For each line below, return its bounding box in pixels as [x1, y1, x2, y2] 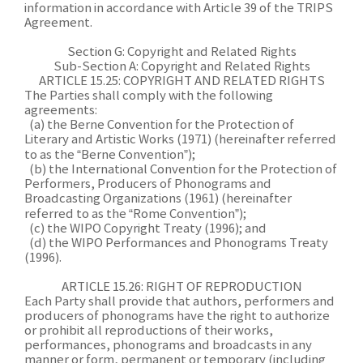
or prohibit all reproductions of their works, [24, 324, 273, 338]
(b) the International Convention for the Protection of [24, 163, 337, 177]
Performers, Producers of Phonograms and [24, 177, 271, 191]
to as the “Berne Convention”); [24, 148, 195, 162]
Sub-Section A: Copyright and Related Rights [53, 60, 310, 74]
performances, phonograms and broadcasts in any [24, 339, 312, 352]
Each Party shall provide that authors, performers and [24, 295, 335, 309]
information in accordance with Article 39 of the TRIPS [24, 2, 333, 15]
